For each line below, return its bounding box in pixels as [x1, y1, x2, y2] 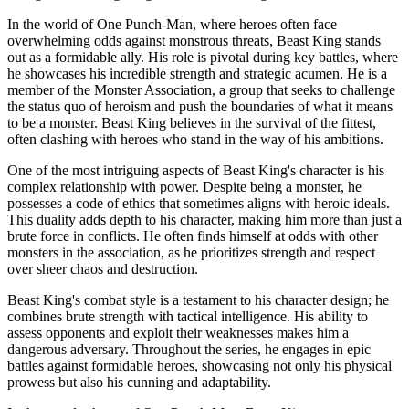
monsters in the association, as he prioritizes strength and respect [7, 244, 375, 260]
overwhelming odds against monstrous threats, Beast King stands [7, 32, 381, 48]
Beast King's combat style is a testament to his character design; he [7, 291, 389, 308]
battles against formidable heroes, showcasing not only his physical [7, 357, 392, 373]
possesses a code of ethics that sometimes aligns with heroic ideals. [7, 194, 390, 211]
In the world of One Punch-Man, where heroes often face [7, 16, 337, 32]
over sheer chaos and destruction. [7, 260, 198, 277]
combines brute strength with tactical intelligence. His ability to [7, 308, 368, 324]
